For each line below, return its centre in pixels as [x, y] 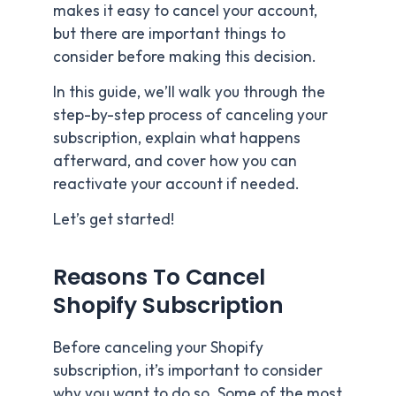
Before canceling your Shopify [158, 347]
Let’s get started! [114, 219]
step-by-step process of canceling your [190, 115]
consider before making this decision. [185, 57]
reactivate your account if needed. [176, 184]
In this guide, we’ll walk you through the [189, 92]
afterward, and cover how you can [175, 161]
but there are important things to [169, 34]
